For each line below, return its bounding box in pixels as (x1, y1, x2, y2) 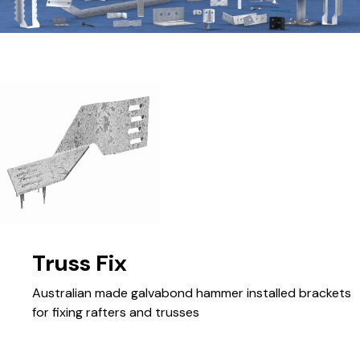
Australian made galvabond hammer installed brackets (32, 284, 351, 302)
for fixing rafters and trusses (32, 304, 199, 321)
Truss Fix (32, 248, 127, 279)
